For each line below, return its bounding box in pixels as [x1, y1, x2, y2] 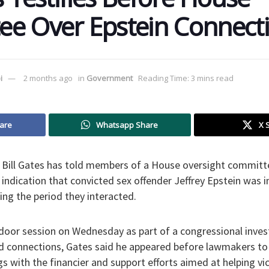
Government [86, 72, 133, 83]
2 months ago [23, 72, 73, 83]
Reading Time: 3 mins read [138, 72, 234, 83]
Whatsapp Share [96, 119, 159, 130]
